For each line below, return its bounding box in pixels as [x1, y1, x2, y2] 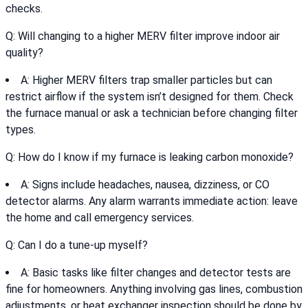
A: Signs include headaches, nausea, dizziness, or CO [21, 178, 269, 192]
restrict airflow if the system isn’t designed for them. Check [5, 90, 294, 104]
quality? [5, 46, 43, 60]
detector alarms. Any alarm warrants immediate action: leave [5, 195, 298, 208]
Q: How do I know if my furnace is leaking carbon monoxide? [5, 151, 294, 164]
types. [5, 123, 36, 137]
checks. [5, 2, 43, 16]
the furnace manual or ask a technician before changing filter [5, 107, 298, 120]
